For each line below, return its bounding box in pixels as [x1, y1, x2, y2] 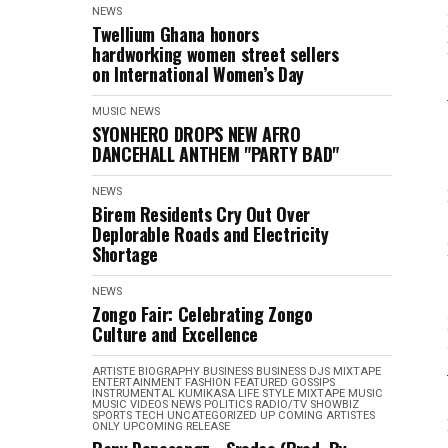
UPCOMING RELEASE [123, 420, 230, 433]
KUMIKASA [178, 387, 235, 400]
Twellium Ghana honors [92, 21, 259, 47]
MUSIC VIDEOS [92, 398, 168, 411]
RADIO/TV [255, 398, 307, 411]
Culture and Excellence [92, 321, 259, 347]
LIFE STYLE [238, 387, 294, 400]
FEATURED [234, 376, 288, 389]
